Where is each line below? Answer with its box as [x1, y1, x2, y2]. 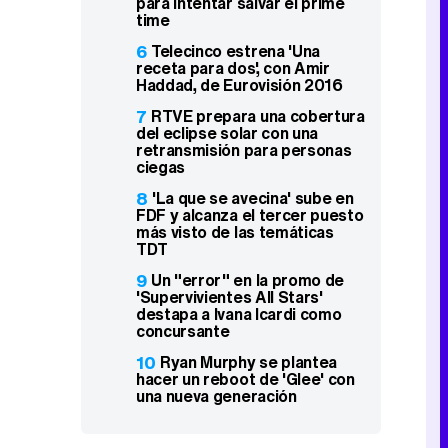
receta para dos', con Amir [136, 56, 330, 81]
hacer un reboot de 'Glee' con [136, 367, 355, 392]
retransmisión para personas [136, 138, 352, 163]
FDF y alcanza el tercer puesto [136, 203, 364, 228]
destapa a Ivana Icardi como [136, 302, 342, 327]
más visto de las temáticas [136, 220, 334, 245]
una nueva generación [136, 384, 297, 409]
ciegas [136, 155, 186, 180]
